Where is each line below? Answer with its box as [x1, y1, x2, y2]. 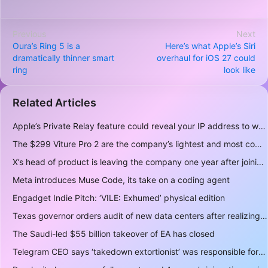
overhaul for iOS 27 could [157, 53, 255, 63]
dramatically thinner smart [13, 53, 114, 63]
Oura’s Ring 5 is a [13, 41, 80, 51]
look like [224, 65, 255, 75]
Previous [13, 29, 46, 39]
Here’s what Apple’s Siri [165, 41, 255, 51]
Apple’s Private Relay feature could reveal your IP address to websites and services [258, 121, 266, 131]
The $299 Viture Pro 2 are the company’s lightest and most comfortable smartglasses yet [255, 139, 262, 149]
